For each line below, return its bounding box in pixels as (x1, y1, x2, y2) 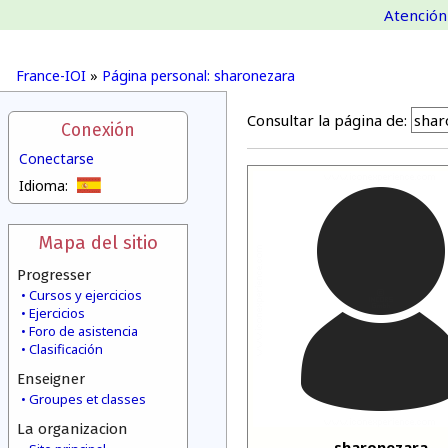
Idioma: (19, 176, 68, 195)
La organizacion (17, 420, 128, 438)
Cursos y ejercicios (29, 286, 142, 304)
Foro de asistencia (29, 322, 138, 340)
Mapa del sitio (38, 231, 158, 254)
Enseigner (17, 370, 85, 388)
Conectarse (19, 149, 94, 168)
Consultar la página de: (247, 110, 407, 130)
